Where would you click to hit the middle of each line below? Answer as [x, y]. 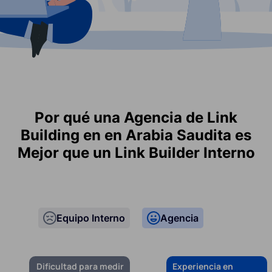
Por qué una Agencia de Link [136, 117]
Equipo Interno [91, 218]
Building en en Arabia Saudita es [136, 135]
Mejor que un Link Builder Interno [136, 152]
